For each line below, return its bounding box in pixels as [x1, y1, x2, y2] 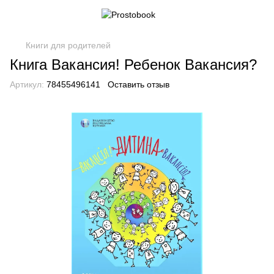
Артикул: [10, 80, 44, 89]
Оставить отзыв [108, 80, 169, 89]
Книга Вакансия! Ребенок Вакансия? [10, 56, 257, 73]
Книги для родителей [26, 40, 111, 50]
